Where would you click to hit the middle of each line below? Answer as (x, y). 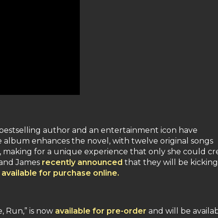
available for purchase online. (60, 173)
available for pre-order (101, 211)
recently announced (82, 162)
